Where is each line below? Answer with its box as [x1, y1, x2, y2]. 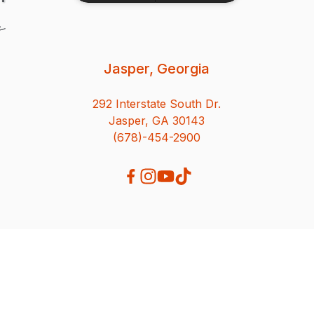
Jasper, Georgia [104, 60, 210, 77]
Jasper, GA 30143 [109, 113, 205, 128]
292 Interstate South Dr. [93, 96, 221, 111]
